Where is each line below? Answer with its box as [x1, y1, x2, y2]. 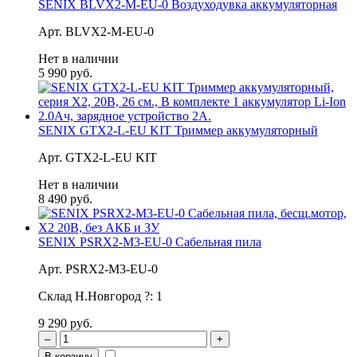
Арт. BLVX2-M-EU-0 [38, 24, 154, 38]
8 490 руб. [38, 191, 92, 206]
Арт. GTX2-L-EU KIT [38, 150, 157, 164]
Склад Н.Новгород [38, 288, 144, 303]
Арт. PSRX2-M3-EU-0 [38, 261, 158, 276]
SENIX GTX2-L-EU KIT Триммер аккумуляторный [38, 123, 318, 137]
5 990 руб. [38, 65, 92, 80]
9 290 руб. [38, 316, 92, 330]
